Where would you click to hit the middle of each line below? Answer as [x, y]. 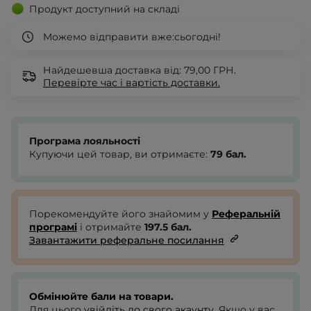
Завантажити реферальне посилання [127, 241]
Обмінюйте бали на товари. [101, 297]
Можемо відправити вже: [109, 37]
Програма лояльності [85, 141]
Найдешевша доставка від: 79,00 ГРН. [140, 70]
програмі [53, 227]
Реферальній [246, 214]
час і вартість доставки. [160, 83]
